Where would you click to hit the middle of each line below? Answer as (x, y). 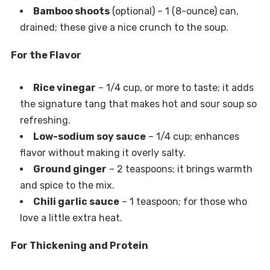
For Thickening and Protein (79, 246)
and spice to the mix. (67, 186)
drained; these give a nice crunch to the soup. (124, 28)
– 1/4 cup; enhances (192, 137)
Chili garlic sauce (76, 202)
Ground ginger (70, 169)
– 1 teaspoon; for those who (183, 202)
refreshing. (45, 121)
